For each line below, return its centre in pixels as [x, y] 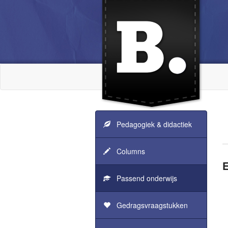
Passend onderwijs [144, 178]
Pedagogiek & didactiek [151, 124]
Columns [128, 151]
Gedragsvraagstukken [149, 205]
